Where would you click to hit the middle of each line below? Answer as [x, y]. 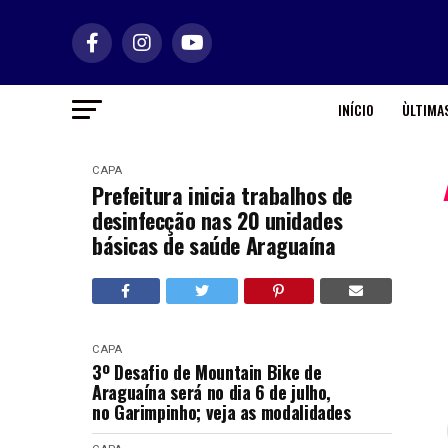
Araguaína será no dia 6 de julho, [212, 392]
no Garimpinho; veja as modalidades [221, 412]
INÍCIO [355, 109]
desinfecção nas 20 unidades [217, 220]
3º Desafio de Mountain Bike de [207, 372]
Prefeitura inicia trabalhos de [222, 195]
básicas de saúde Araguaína [214, 245]
